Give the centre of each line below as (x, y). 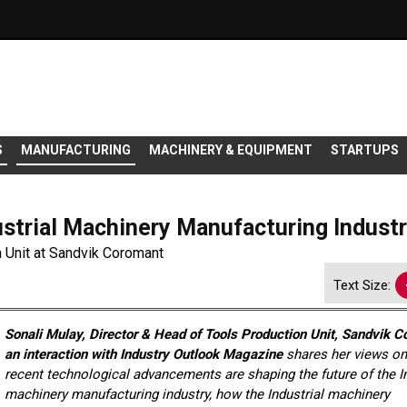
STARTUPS (365, 150)
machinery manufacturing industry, (109, 395)
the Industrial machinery (317, 395)
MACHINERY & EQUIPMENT (231, 150)
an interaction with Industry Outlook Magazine (145, 355)
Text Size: (362, 286)
